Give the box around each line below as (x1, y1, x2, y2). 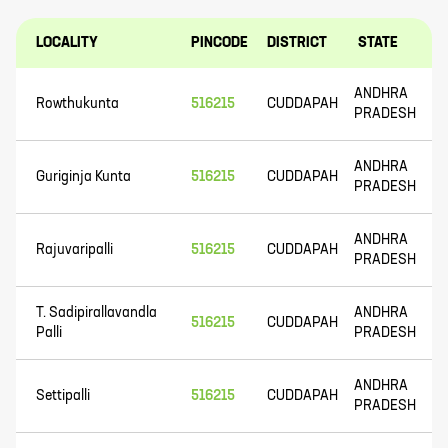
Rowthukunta (36, 97, 119, 111)
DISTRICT (267, 36, 327, 50)
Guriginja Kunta (36, 170, 131, 184)
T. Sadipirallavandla (36, 306, 157, 320)
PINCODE (191, 36, 247, 50)
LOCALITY (36, 36, 98, 50)
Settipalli (36, 389, 90, 403)
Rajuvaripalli (36, 243, 113, 257)
